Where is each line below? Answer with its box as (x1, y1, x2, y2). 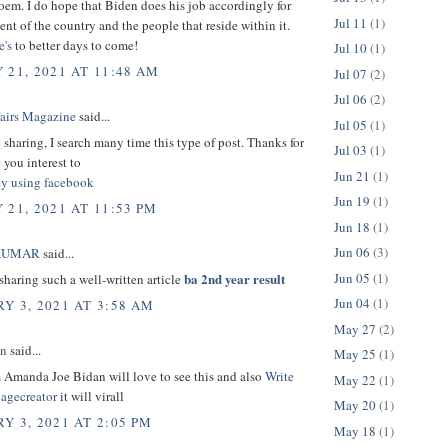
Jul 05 (334, 115, 367, 134)
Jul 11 (334, 13, 367, 32)
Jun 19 (334, 192, 370, 211)
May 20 (334, 396, 376, 415)
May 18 (334, 421, 376, 440)
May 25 (334, 345, 376, 364)
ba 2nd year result (184, 269, 285, 289)
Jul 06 (334, 90, 367, 109)
